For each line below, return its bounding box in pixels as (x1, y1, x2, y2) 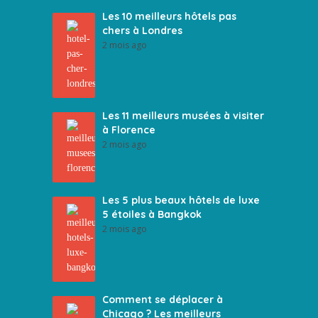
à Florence (102, 124, 155, 136)
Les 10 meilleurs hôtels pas (102, 10, 236, 23)
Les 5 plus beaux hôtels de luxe (102, 194, 260, 207)
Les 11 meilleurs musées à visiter (102, 109, 264, 122)
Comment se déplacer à (102, 293, 223, 306)
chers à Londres (102, 24, 182, 37)
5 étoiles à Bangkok (102, 208, 202, 221)
